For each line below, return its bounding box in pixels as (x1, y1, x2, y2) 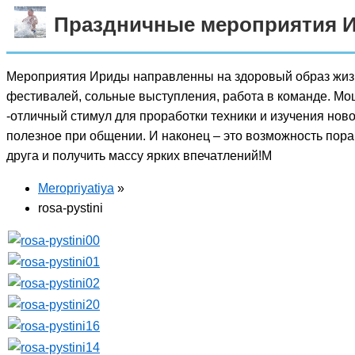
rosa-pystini (38, 201, 103, 215)
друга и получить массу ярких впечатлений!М (6, 149, 272, 162)
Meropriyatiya (38, 181, 114, 195)
